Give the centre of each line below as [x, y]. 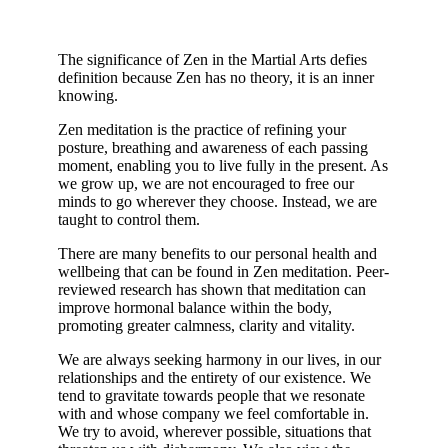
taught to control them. [129, 219]
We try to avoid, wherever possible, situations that [214, 431]
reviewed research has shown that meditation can [212, 289]
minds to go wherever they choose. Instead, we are [217, 201]
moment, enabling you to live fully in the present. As [223, 165]
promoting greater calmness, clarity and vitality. [206, 325]
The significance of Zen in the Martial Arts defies [212, 59]
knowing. [88, 95]
